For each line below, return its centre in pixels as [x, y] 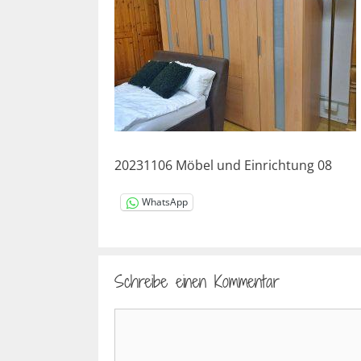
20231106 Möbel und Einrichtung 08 [223, 165]
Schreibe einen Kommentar [197, 281]
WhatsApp [165, 202]
